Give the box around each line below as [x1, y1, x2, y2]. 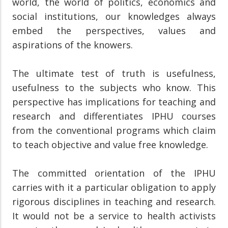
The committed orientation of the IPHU [12, 166, 216, 179]
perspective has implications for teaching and [12, 95, 216, 108]
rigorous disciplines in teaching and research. [12, 195, 216, 208]
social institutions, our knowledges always [12, 10, 216, 22]
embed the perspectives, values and [12, 24, 216, 37]
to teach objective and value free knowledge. [12, 138, 208, 151]
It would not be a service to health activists [12, 209, 216, 222]
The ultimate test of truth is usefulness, [12, 67, 216, 79]
